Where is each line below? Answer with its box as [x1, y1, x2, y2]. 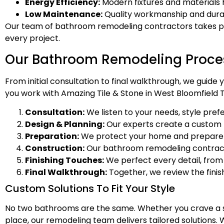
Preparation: [25, 130, 79, 142]
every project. [5, 32, 60, 44]
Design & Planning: [25, 118, 104, 130]
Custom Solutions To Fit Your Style [5, 181, 175, 195]
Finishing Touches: [25, 154, 104, 166]
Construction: [25, 142, 84, 154]
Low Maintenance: [25, 8, 102, 20]
